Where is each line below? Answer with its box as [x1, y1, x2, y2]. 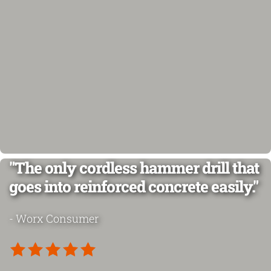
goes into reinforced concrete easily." [9, 176, 258, 197]
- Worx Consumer [9, 211, 99, 226]
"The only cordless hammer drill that [9, 157, 259, 178]
